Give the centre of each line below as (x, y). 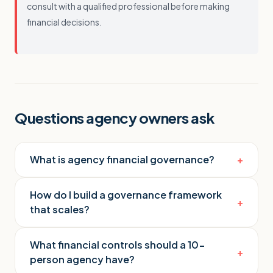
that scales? (60, 209)
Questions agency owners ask (115, 118)
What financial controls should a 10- (118, 245)
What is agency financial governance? (122, 159)
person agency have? (82, 259)
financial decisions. (64, 22)
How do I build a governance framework (126, 195)
